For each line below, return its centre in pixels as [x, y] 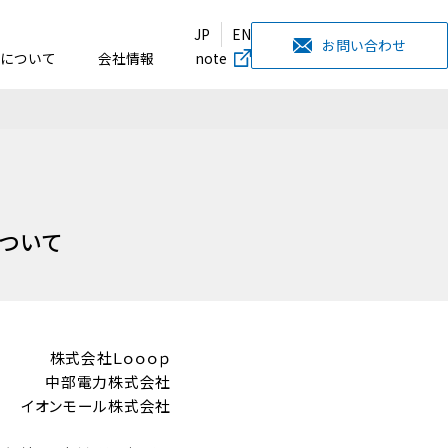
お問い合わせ [363, 44]
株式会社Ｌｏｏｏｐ [110, 357]
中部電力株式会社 [108, 381]
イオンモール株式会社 [96, 405]
